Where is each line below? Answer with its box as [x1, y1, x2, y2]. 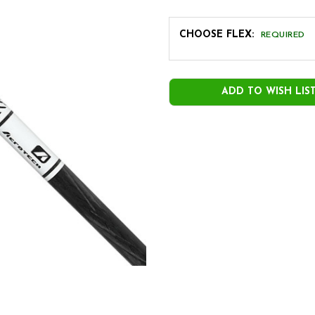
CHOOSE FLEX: [179, 29, 257, 40]
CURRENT [169, 70, 216, 81]
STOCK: [169, 84, 205, 96]
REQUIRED [260, 31, 305, 40]
